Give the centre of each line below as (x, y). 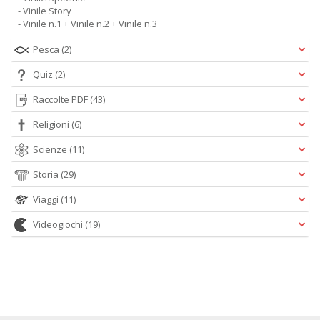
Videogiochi (59, 224)
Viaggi (47, 199)
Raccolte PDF (61, 99)
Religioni (52, 124)
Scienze (51, 149)
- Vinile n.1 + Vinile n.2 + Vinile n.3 (87, 24)
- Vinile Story (45, 11)
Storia (47, 174)
